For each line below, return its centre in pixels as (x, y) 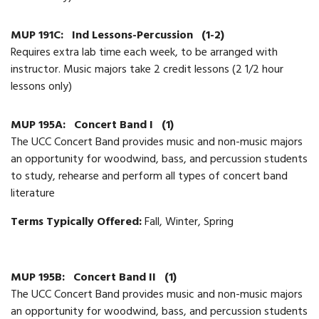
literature (33, 194)
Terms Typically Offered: (78, 223)
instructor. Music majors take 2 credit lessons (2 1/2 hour (147, 70)
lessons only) (41, 87)
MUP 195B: (39, 278)
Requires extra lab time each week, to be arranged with (144, 53)
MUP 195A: (40, 126)
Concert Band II (116, 278)
